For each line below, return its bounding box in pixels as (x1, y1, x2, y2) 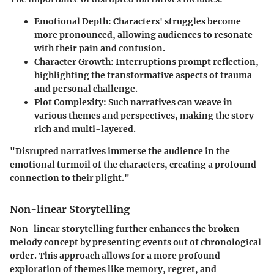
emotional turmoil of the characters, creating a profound (10, 158, 256, 170)
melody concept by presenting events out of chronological (10, 236, 261, 248)
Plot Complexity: (34, 96, 106, 108)
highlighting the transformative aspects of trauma (34, 69, 252, 81)
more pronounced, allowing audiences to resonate (34, 29, 253, 40)
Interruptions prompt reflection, (114, 56, 259, 67)
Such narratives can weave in (106, 96, 232, 108)
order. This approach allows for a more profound (10, 250, 220, 261)
